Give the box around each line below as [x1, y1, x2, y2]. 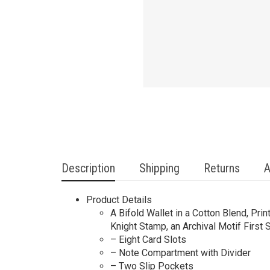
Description [61, 161, 115, 176]
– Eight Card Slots [110, 234, 186, 246]
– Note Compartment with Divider [110, 247, 251, 259]
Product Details [86, 194, 152, 206]
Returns [204, 161, 240, 176]
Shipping [139, 161, 180, 176]
